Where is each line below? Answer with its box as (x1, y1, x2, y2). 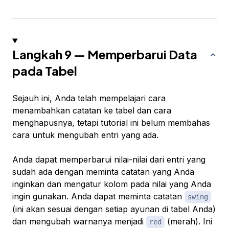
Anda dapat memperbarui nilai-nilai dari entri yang (12, 154, 205, 165)
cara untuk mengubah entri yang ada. (12, 130, 158, 141)
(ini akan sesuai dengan (12, 204, 105, 215)
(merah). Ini (165, 216, 212, 227)
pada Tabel (12, 63, 77, 79)
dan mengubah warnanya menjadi (12, 216, 146, 227)
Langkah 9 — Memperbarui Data (12, 47, 197, 62)
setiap (105, 204, 128, 215)
